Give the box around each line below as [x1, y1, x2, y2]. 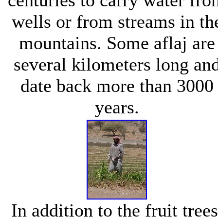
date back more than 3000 [20, 75, 214, 96]
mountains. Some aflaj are [18, 32, 215, 53]
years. [94, 96, 139, 117]
